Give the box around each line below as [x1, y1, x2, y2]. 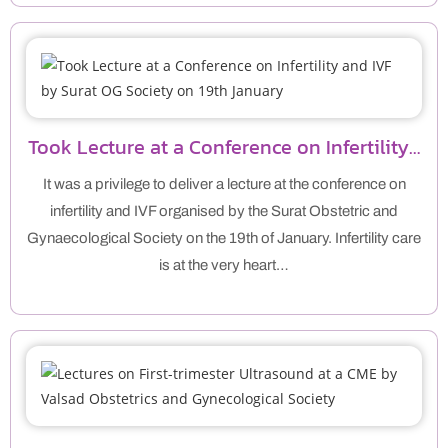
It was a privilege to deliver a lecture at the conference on [42, 176, 406, 193]
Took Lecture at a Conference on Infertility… [28, 132, 420, 163]
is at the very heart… [159, 257, 289, 274]
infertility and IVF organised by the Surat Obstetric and [50, 203, 398, 220]
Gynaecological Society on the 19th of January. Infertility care [27, 230, 421, 247]
